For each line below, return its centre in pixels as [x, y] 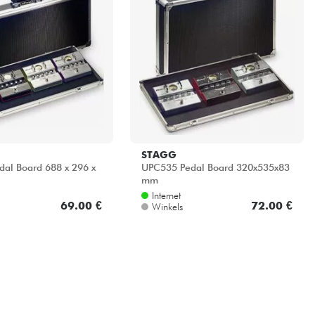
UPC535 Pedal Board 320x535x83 [215, 168]
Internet [166, 195]
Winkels [167, 206]
